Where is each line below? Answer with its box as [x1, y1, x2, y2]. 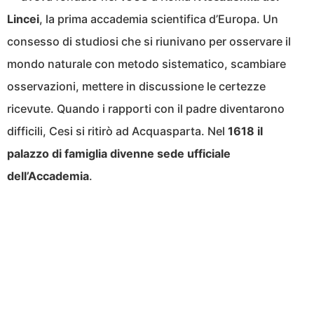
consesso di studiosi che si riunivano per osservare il [7, 34, 291, 49]
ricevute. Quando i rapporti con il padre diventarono [7, 102, 285, 116]
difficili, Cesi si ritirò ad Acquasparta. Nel [7, 124, 228, 139]
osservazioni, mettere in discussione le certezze [7, 79, 266, 94]
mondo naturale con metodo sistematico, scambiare [7, 57, 286, 71]
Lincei [7, 12, 39, 27]
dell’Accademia [7, 169, 89, 184]
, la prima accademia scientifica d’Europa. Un [39, 12, 278, 27]
